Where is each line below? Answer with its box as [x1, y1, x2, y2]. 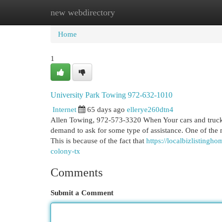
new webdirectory [51, 7, 115, 17]
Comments [51, 166, 103, 179]
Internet [53, 105, 76, 113]
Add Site [168, 8, 195, 16]
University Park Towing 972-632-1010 [51, 91, 172, 99]
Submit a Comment [51, 188, 113, 197]
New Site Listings [99, 8, 153, 16]
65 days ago [87, 105, 125, 113]
